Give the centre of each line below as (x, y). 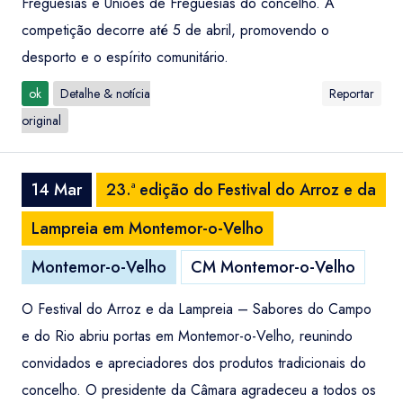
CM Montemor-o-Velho (273, 267)
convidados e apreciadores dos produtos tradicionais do (194, 363)
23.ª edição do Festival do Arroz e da (241, 190)
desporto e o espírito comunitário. (125, 57)
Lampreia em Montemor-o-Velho (148, 228)
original (41, 121)
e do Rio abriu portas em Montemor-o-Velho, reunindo (187, 336)
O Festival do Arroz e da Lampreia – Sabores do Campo (197, 309)
